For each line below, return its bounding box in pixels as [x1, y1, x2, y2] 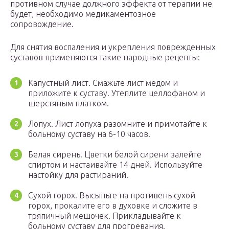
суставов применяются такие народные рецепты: [10, 53, 200, 62]
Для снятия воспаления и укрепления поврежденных [10, 42, 216, 52]
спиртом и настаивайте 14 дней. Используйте [28, 160, 202, 170]
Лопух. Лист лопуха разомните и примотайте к [28, 119, 207, 129]
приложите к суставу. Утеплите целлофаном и [28, 88, 205, 98]
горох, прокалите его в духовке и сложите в [28, 201, 197, 211]
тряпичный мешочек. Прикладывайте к [28, 211, 181, 221]
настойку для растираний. [28, 170, 128, 180]
